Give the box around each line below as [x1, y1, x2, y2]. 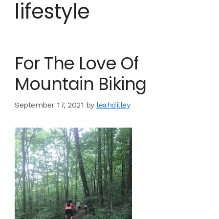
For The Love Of [15, 51, 139, 75]
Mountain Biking [15, 71, 147, 96]
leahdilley [96, 100, 130, 109]
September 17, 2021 [15, 100, 84, 109]
